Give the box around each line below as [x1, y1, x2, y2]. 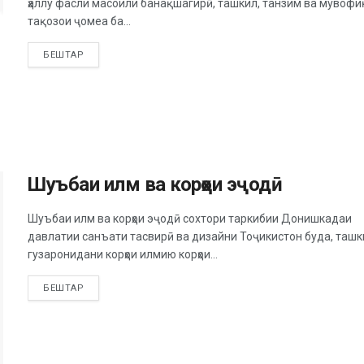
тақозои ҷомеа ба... [28, 15, 131, 28]
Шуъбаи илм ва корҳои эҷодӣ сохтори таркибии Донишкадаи [28, 212, 352, 226]
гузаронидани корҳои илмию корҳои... [28, 248, 218, 262]
